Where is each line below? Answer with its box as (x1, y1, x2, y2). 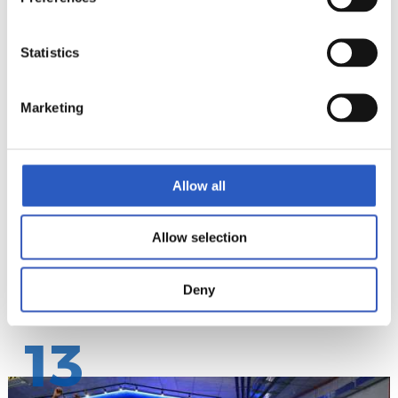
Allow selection (151, 229, 247, 245)
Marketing (20, 99, 84, 115)
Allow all (172, 178, 226, 193)
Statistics (20, 44, 79, 60)
